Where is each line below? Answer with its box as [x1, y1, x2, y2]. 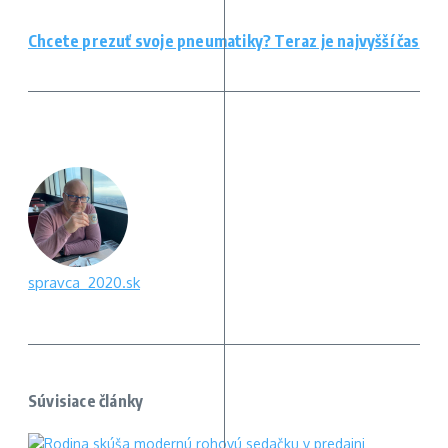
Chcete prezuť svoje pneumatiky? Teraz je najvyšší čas [28, 30, 420, 51]
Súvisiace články [28, 391, 144, 412]
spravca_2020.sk [28, 273, 140, 293]
